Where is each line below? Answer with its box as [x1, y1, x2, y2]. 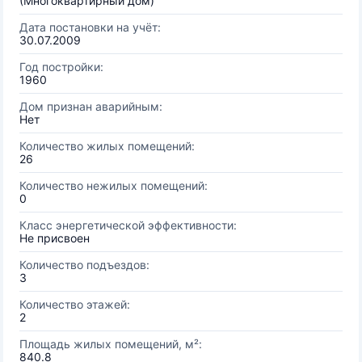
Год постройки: [19, 60, 103, 74]
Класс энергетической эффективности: [19, 218, 237, 232]
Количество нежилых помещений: [19, 179, 208, 192]
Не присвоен [19, 231, 90, 245]
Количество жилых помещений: [19, 139, 195, 153]
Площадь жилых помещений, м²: [19, 337, 202, 351]
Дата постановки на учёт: [19, 20, 161, 34]
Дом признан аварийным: [19, 99, 162, 113]
